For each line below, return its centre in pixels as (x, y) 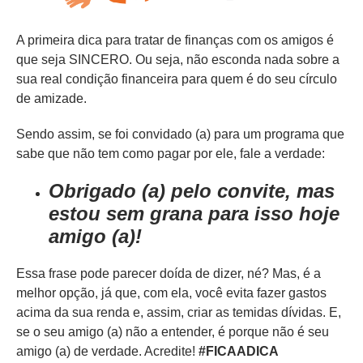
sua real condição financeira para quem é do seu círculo (177, 79)
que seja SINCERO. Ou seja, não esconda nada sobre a (178, 60)
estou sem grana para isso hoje (194, 214)
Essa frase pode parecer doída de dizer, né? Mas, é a (169, 274)
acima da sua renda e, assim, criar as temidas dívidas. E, (179, 313)
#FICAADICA (239, 352)
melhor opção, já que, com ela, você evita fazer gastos (171, 293)
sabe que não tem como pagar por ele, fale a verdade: (171, 154)
